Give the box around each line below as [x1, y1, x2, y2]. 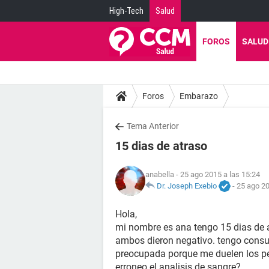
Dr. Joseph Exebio [157, 181, 217, 190]
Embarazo [180, 91, 218, 101]
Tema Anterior [127, 121, 179, 131]
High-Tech [109, 6, 144, 16]
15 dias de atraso [115, 139, 207, 153]
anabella [145, 169, 174, 179]
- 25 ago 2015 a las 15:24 [174, 169, 260, 179]
